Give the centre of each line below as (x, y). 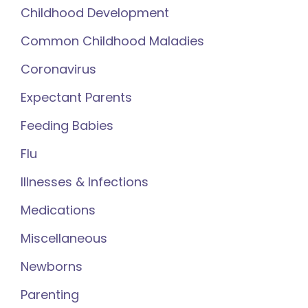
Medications (58, 210)
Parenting (50, 294)
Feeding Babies (67, 125)
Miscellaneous (64, 238)
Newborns (52, 266)
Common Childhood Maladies (112, 41)
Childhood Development (95, 12)
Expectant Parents (76, 97)
